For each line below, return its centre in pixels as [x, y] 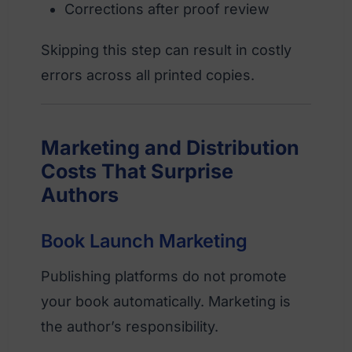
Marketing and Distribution [170, 147]
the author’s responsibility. [130, 326]
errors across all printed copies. [148, 75]
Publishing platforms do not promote [164, 276]
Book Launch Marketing [144, 240]
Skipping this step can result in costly [166, 49]
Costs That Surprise [137, 171]
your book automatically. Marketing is [166, 301]
